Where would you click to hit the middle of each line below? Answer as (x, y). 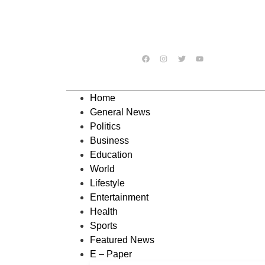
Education (111, 155)
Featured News (122, 240)
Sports (104, 226)
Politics (105, 126)
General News (120, 112)
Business (109, 140)
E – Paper (111, 254)
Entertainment (119, 197)
